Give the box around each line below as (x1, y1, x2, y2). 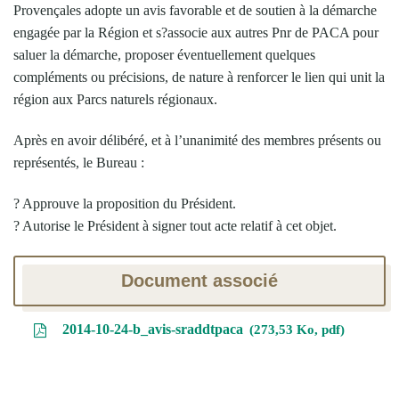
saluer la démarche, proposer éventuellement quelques (13, 46, 315, 62)
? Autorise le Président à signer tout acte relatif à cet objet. (13, 217, 337, 233)
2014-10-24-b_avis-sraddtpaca (58, 321, 247, 337)
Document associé (121, 270, 278, 290)
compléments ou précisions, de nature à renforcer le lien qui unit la (13, 69, 385, 85)
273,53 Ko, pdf (253, 321, 340, 337)
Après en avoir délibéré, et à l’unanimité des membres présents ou (13, 132, 381, 148)
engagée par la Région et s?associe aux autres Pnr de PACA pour (13, 24, 379, 40)
